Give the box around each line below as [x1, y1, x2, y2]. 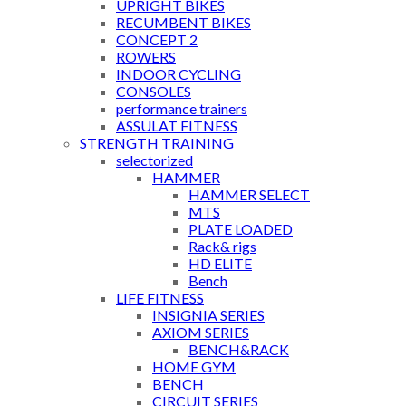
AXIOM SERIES [152, 324, 249, 342]
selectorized [116, 151, 193, 169]
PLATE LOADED [188, 220, 293, 238]
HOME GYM [152, 358, 236, 376]
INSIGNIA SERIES [152, 306, 265, 324]
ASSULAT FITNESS [116, 117, 237, 135]
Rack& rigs [188, 237, 256, 256]
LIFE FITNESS [116, 289, 204, 307]
